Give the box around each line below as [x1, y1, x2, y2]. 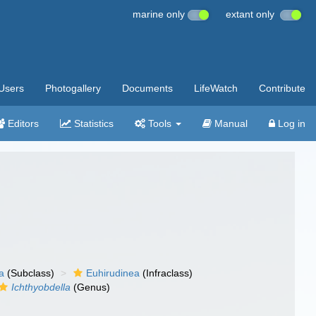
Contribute [259, 83, 305, 94]
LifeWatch [194, 83, 238, 94]
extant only [226, 8, 280, 20]
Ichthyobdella [11, 281, 71, 293]
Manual [212, 118, 248, 129]
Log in [275, 118, 305, 129]
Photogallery [45, 83, 101, 94]
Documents [122, 83, 173, 94]
